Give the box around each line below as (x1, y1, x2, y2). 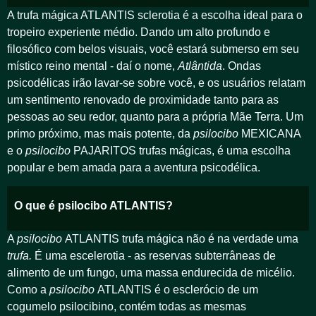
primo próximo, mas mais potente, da (7, 127, 190, 140)
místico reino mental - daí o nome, (7, 59, 178, 72)
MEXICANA (238, 127, 300, 140)
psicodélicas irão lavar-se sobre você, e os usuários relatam (7, 76, 305, 89)
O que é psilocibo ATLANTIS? (14, 200, 173, 212)
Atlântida (178, 59, 222, 72)
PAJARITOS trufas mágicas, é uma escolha (71, 144, 291, 157)
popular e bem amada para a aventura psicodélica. (7, 161, 263, 174)
